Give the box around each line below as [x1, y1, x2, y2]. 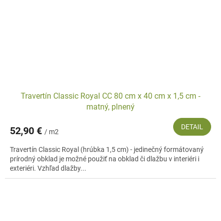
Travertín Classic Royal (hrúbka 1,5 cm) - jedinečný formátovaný [10, 146, 204, 154]
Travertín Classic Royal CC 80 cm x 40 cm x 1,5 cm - [21, 91, 200, 101]
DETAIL [181, 123, 203, 131]
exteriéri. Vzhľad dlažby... [10, 164, 86, 173]
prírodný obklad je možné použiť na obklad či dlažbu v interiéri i [10, 155, 199, 163]
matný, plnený [86, 102, 135, 112]
